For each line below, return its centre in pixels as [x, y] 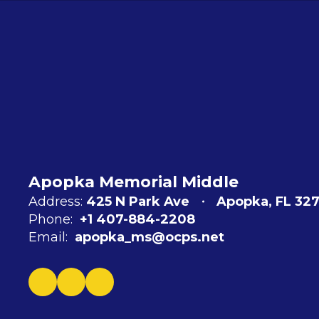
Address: [56, 202]
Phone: [51, 220]
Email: [48, 237]
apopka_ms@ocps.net [150, 237]
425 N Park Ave [138, 202]
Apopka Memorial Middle [134, 182]
